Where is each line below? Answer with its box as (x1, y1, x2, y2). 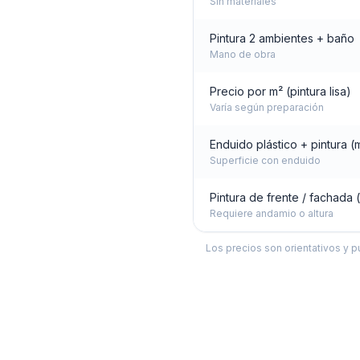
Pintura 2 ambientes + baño (210, 31, 354, 45)
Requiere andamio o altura (210, 207, 333, 219)
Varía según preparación (210, 101, 324, 113)
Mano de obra (210, 48, 276, 60)
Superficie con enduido (210, 154, 321, 166)
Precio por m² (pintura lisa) (210, 84, 351, 98)
